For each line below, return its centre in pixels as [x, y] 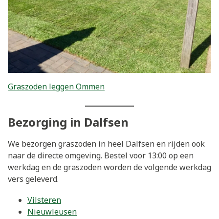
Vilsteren [44, 200]
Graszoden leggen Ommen [56, 86]
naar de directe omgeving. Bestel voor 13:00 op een [101, 155]
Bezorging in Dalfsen [68, 122]
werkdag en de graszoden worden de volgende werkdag [109, 167]
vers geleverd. [33, 179]
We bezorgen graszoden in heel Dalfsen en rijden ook [106, 143]
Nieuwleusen [52, 211]
